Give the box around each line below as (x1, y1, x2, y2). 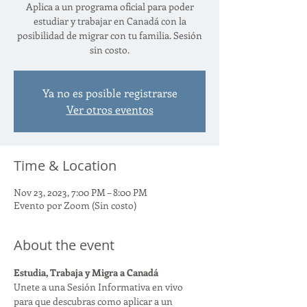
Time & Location (14, 156, 116, 175)
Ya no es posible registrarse (42, 85, 177, 100)
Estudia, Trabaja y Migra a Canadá (14, 265, 158, 279)
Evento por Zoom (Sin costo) (14, 198, 136, 212)
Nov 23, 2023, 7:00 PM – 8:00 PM (14, 185, 147, 199)
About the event (14, 235, 114, 254)
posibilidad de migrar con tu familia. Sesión (17, 28, 202, 42)
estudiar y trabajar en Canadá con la (33, 14, 186, 27)
